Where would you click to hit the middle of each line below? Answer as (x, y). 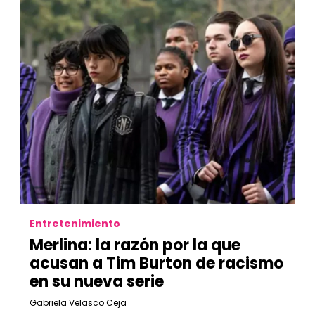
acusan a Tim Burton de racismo (156, 263)
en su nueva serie (97, 282)
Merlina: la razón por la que (135, 245)
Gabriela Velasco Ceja (78, 303)
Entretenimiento (75, 224)
